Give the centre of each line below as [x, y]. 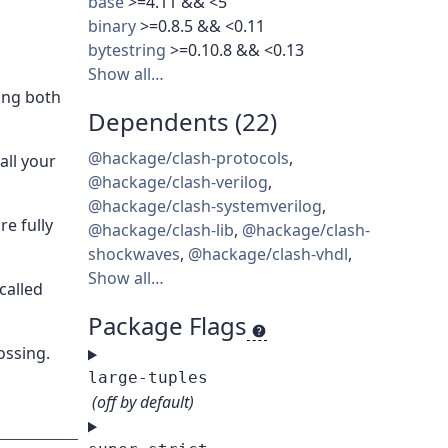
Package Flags [167, 326]
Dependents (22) [182, 122]
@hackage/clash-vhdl [268, 254]
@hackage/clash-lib [161, 230]
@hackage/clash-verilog [178, 182]
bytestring [127, 50]
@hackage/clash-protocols [188, 158]
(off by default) [143, 402]
